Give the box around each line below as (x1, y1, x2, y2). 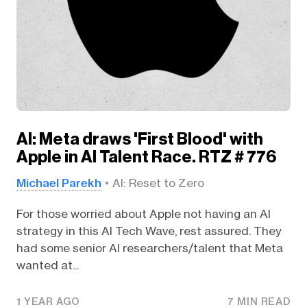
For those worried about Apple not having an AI (16, 206, 271, 221)
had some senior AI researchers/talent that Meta (16, 241, 283, 255)
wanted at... (16, 258, 79, 272)
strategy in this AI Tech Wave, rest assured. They (16, 223, 282, 238)
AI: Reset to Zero (112, 176, 204, 191)
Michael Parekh (16, 175, 101, 191)
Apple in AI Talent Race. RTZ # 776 (16, 147, 276, 167)
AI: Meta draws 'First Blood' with (16, 130, 263, 149)
